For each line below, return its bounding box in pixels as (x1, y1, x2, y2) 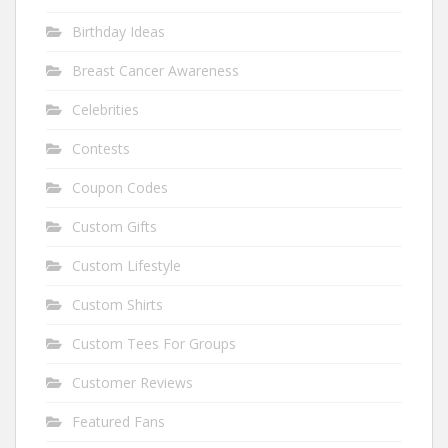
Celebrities (72, 100, 139, 120)
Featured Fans (72, 412, 165, 432)
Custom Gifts (72, 217, 157, 237)
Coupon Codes (72, 178, 168, 198)
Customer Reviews (72, 373, 193, 393)
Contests (72, 139, 130, 159)
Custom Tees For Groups (72, 334, 236, 354)
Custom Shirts (72, 295, 163, 315)
